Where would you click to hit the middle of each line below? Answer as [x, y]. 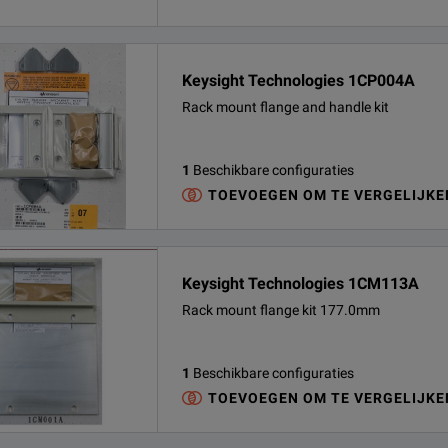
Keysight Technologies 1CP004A [298, 80]
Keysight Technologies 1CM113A [300, 283]
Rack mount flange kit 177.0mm [281, 310]
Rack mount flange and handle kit [285, 107]
